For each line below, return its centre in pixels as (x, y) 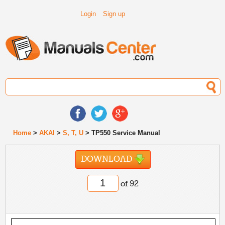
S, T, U (73, 133)
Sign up (114, 14)
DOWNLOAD (107, 159)
